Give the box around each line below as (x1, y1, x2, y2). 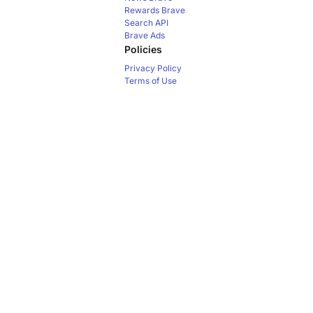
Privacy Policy (124, 63, 182, 73)
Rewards (124, 5, 159, 15)
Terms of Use (124, 75, 177, 86)
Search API (124, 17, 168, 28)
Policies (124, 43, 162, 55)
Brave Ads (124, 30, 165, 41)
